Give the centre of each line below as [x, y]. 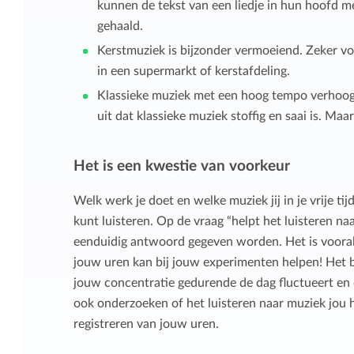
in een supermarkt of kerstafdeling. [193, 71]
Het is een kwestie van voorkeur [181, 166]
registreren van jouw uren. [146, 324]
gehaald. [120, 26]
